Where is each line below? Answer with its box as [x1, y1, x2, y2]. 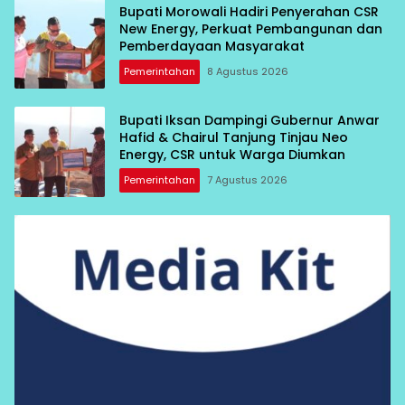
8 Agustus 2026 [207, 63, 288, 79]
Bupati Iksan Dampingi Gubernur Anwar [119, 110, 380, 129]
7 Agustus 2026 [207, 172, 287, 187]
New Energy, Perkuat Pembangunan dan [119, 19, 382, 38]
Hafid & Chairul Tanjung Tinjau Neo [119, 127, 348, 146]
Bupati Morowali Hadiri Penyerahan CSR [119, 2, 379, 21]
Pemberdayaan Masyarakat [119, 36, 305, 55]
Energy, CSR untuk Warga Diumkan [119, 145, 345, 164]
